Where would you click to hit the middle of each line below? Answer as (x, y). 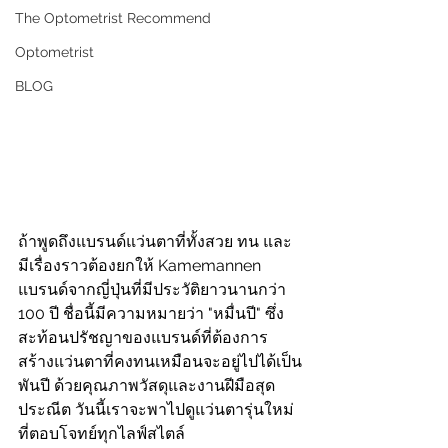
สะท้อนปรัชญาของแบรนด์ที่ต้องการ (143, 337)
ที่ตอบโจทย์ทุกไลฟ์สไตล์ (101, 433)
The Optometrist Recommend (113, 18)
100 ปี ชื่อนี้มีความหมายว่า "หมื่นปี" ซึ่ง (151, 313)
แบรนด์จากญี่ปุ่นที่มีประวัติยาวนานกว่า (154, 289)
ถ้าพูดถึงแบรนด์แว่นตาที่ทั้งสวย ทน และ (155, 241)
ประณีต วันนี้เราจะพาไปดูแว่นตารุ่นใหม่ (156, 409)
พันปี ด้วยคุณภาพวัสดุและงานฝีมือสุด (146, 385)
